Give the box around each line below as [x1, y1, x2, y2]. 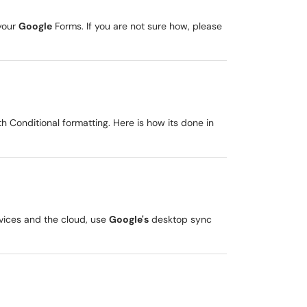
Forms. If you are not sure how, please [52, 20, 222, 32]
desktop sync [149, 213, 212, 225]
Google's [109, 213, 149, 225]
